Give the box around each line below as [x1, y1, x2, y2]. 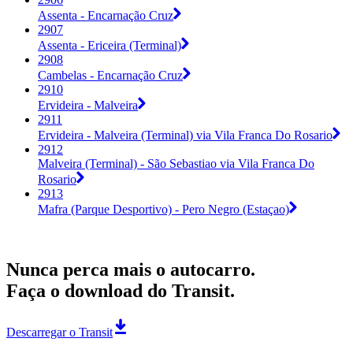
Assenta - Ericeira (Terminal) [38, 39, 181, 53]
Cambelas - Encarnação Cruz [38, 69, 183, 83]
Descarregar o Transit [6, 325, 113, 339]
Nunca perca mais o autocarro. [6, 258, 255, 280]
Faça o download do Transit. [6, 280, 235, 301]
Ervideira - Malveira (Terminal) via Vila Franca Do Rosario [38, 128, 333, 143]
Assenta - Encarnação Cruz [38, 9, 173, 23]
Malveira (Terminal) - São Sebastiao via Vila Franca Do [38, 157, 314, 171]
